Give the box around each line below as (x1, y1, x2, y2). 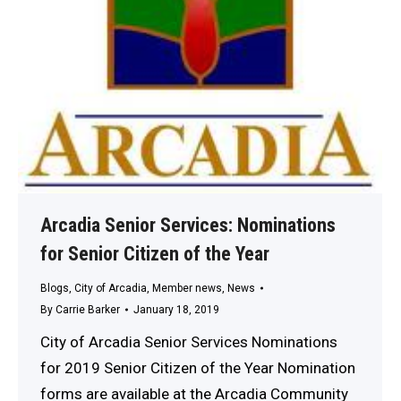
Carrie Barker (55, 303, 120, 316)
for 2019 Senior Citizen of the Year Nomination (40, 358, 355, 377)
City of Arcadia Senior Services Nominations (40, 332, 337, 351)
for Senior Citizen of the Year (40, 242, 269, 265)
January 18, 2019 (133, 303, 219, 316)
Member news (152, 281, 222, 294)
